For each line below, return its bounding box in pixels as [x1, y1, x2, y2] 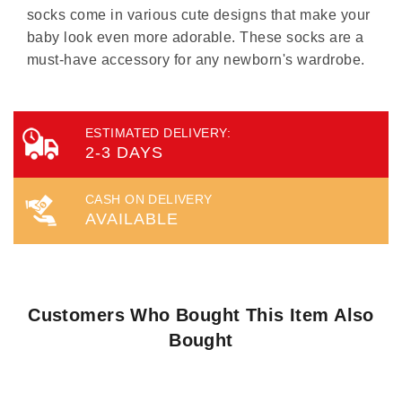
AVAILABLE [85, 209, 179, 228]
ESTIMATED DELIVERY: [85, 125, 231, 140]
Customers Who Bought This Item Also [28, 304, 374, 325]
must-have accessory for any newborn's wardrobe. [27, 51, 365, 67]
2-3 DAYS [85, 143, 163, 162]
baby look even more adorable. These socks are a [27, 29, 364, 45]
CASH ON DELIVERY [85, 191, 213, 206]
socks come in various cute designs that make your [27, 6, 371, 22]
